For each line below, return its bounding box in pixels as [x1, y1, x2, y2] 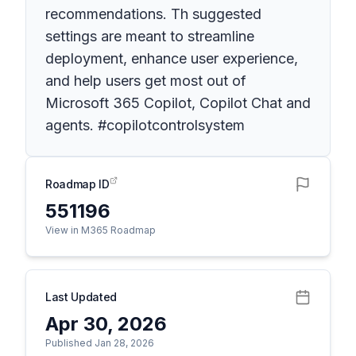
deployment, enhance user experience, [45, 50, 298, 67]
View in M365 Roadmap [45, 224, 156, 236]
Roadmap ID [45, 177, 110, 191]
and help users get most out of [45, 72, 246, 89]
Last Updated [45, 290, 117, 304]
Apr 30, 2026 [45, 312, 167, 335]
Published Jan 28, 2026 [45, 337, 154, 349]
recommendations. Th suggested [45, 6, 261, 22]
